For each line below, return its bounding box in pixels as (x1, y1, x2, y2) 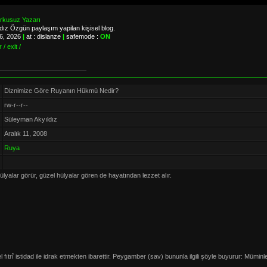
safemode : (64, 33, 100, 41)
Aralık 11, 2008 (4, 130, 47, 137)
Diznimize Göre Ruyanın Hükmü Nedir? (4, 87, 119, 94)
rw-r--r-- (4, 101, 28, 108)
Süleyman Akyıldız (4, 116, 57, 123)
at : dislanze (24, 33, 63, 41)
